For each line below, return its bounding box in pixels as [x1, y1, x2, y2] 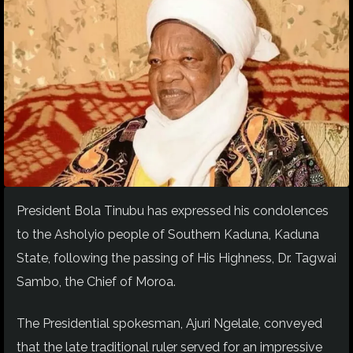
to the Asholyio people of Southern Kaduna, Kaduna [17, 227, 319, 243]
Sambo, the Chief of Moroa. [17, 274, 176, 290]
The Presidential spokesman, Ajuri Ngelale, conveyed [17, 315, 322, 331]
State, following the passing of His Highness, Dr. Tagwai [17, 251, 336, 266]
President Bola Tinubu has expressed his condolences [17, 203, 329, 219]
